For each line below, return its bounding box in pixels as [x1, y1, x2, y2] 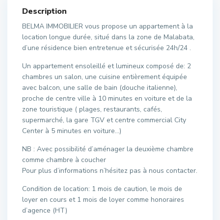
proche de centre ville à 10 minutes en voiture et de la [22, 94, 192, 103]
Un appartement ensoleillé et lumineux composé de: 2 [22, 61, 191, 71]
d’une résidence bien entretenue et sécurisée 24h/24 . [22, 43, 191, 53]
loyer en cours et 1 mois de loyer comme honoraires [22, 195, 184, 204]
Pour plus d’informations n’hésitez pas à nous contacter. [22, 166, 197, 175]
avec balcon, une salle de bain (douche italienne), [22, 83, 177, 92]
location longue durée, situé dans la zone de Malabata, [22, 32, 194, 42]
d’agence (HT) [22, 206, 67, 215]
